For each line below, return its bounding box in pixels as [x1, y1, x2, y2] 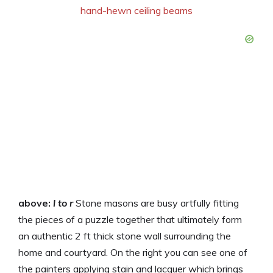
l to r [53, 196, 73, 209]
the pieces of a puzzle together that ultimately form [18, 213, 242, 225]
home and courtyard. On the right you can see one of [18, 246, 247, 258]
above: [18, 196, 53, 209]
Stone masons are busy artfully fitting [73, 196, 239, 209]
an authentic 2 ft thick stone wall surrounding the [18, 229, 231, 242]
